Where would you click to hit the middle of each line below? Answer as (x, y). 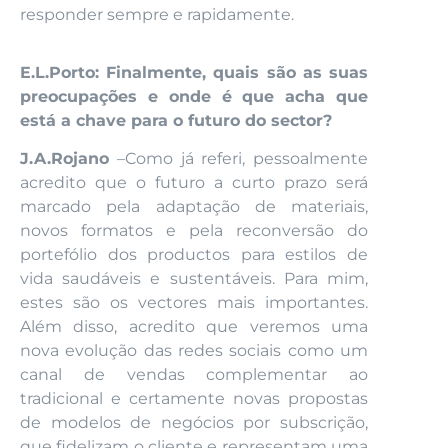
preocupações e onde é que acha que (194, 96)
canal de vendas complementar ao (194, 375)
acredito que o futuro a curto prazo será (194, 183)
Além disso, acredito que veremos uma (194, 327)
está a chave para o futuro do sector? (176, 120)
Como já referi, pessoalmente (246, 159)
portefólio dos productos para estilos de (194, 255)
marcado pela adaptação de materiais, (194, 207)
